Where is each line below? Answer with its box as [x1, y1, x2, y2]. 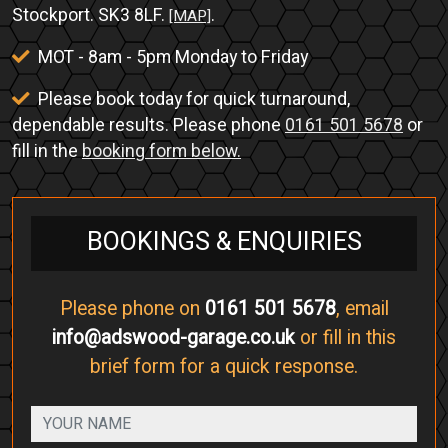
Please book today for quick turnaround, [34, 86, 350, 112]
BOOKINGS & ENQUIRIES [86, 224, 362, 262]
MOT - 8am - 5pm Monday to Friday [34, 44, 308, 70]
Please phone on [59, 294, 205, 323]
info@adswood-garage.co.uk [52, 323, 295, 352]
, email [335, 294, 389, 323]
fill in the [12, 138, 82, 164]
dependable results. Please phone [12, 112, 285, 138]
